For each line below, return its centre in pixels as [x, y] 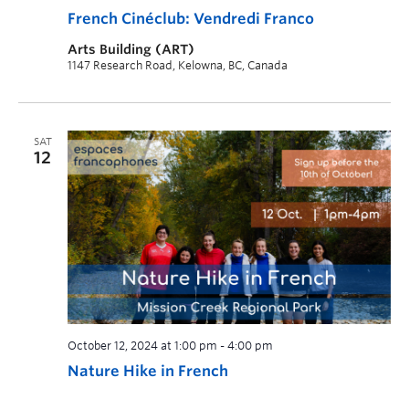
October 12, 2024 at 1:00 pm [142, 346]
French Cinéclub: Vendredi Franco [191, 18]
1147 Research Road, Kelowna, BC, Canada [178, 65]
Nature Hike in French [148, 372]
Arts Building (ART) [131, 49]
